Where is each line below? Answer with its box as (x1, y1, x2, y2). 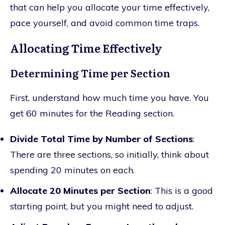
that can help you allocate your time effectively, (10, 1, 209, 13)
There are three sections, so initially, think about (10, 148, 209, 160)
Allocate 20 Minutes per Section (10, 184, 151, 196)
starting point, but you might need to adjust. (10, 200, 193, 212)
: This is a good (151, 184, 213, 196)
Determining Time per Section (10, 65, 170, 80)
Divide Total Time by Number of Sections (10, 133, 193, 145)
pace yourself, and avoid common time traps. (10, 17, 199, 29)
